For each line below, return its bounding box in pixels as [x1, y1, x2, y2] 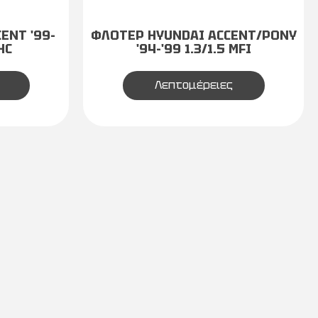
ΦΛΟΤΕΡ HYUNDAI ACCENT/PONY [90, 27, 297, 43]
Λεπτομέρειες [154, 77, 233, 92]
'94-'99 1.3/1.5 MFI [136, 40, 251, 57]
